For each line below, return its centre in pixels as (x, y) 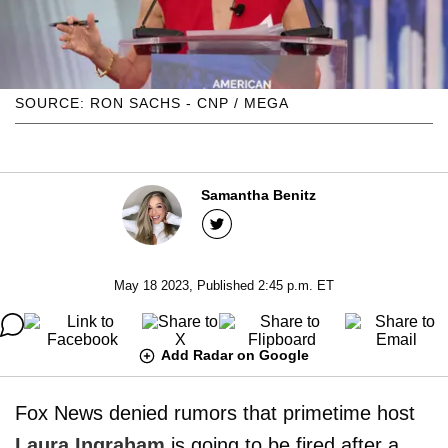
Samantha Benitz (258, 194)
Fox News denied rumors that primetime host (215, 412)
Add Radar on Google (235, 354)
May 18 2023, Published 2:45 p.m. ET (224, 285)
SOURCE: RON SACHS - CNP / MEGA (152, 102)
